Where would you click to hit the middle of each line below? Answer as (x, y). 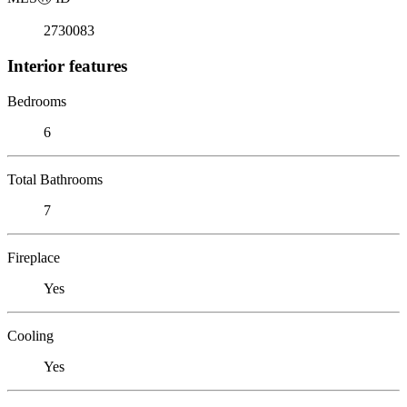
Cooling (30, 335)
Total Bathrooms (55, 179)
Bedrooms (37, 101)
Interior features (67, 65)
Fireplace (34, 257)
